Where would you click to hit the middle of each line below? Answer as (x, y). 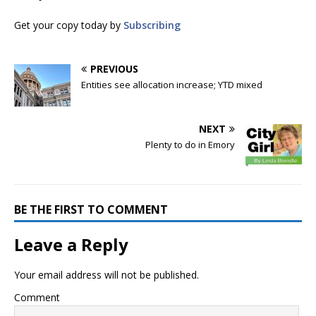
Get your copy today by (69, 25)
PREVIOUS (114, 68)
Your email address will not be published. (107, 274)
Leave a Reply (71, 244)
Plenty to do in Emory (190, 144)
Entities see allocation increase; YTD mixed (172, 84)
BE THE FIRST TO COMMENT (91, 209)
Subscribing (152, 25)
